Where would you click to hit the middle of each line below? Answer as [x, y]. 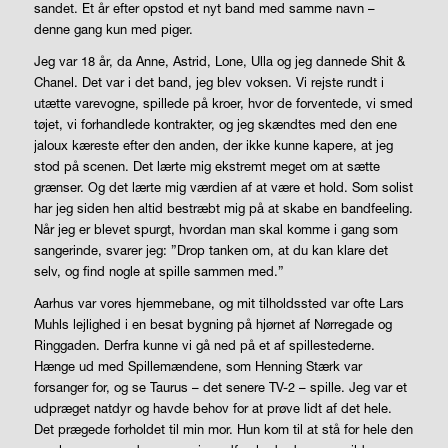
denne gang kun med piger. [113, 28]
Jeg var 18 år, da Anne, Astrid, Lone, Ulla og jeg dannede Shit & [219, 60]
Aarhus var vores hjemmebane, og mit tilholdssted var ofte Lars [218, 302]
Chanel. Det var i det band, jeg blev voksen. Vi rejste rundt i [208, 81]
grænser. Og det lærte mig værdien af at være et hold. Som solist [223, 186]
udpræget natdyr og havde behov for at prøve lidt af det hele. [212, 407]
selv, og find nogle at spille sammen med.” [158, 270]
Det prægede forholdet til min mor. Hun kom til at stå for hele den [223, 428]
